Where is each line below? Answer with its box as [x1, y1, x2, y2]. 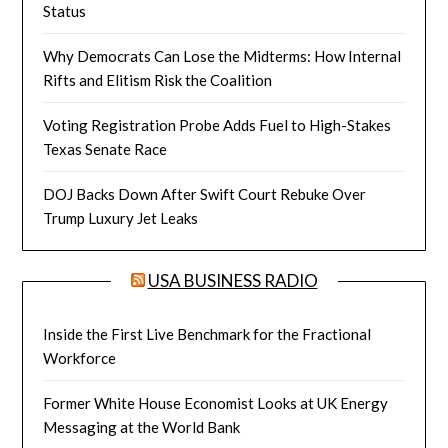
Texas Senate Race [43, 139, 168, 158]
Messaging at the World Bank [43, 417, 241, 436]
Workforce [43, 348, 117, 367]
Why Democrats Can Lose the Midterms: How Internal [43, 46, 402, 65]
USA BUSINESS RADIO [147, 269, 318, 291]
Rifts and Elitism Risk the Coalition [43, 70, 273, 89]
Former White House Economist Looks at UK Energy [43, 393, 389, 412]
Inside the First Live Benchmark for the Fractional [43, 324, 372, 343]
